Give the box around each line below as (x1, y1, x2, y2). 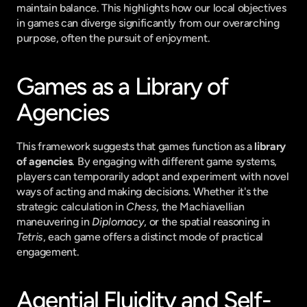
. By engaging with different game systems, (72, 155, 278, 168)
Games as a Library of (16, 72, 228, 101)
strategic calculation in (16, 200, 126, 213)
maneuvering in (16, 215, 93, 228)
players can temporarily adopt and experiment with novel (16, 170, 289, 183)
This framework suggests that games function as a (16, 140, 255, 153)
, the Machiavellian (156, 200, 245, 213)
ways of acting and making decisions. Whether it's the (16, 185, 269, 198)
